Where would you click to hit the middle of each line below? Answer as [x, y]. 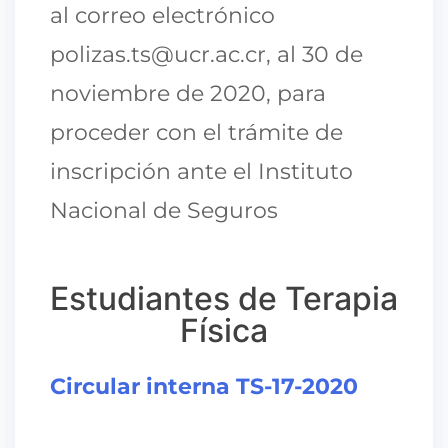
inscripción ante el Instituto [201, 171]
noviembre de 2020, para [188, 93]
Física [224, 330]
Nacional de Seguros [164, 210]
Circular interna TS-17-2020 [204, 386]
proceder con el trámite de [196, 132]
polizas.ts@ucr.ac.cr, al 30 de [206, 54]
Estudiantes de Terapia [224, 298]
